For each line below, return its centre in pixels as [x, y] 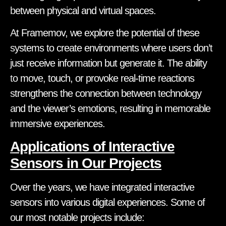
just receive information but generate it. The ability [108, 63]
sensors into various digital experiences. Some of [107, 203]
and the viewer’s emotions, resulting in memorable [110, 108]
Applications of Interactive [92, 147]
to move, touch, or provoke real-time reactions [102, 78]
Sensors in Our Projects [86, 163]
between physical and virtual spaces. [83, 10]
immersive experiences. [58, 123]
